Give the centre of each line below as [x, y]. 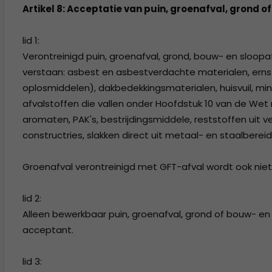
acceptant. [48, 230]
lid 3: [32, 261]
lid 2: [32, 198]
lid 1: [31, 40]
